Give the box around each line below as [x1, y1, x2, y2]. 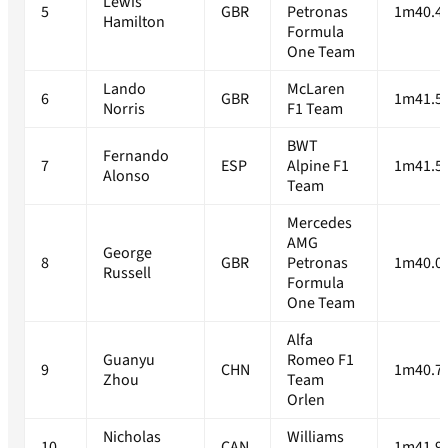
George [103, 242, 152, 265]
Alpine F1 [287, 155, 349, 178]
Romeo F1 [287, 349, 354, 372]
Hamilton [103, 11, 165, 34]
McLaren [287, 78, 345, 101]
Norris [103, 98, 145, 121]
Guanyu [103, 349, 155, 372]
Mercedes [287, 212, 352, 235]
